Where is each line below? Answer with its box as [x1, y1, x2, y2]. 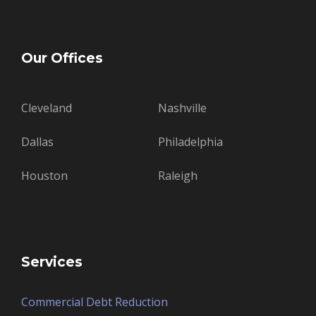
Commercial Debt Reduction [21, 293, 168, 310]
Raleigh [158, 167, 197, 183]
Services [21, 253, 83, 270]
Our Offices [21, 49, 103, 66]
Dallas [21, 133, 54, 150]
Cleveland [21, 99, 72, 116]
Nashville [158, 99, 207, 116]
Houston [21, 167, 68, 183]
